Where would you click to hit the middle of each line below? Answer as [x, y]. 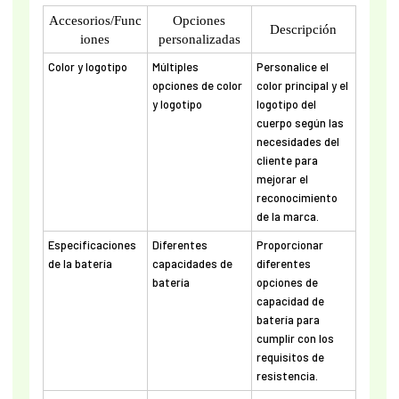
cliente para [287, 160]
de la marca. [287, 216]
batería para [288, 319]
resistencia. [287, 375]
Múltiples [175, 66]
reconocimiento [297, 197]
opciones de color [197, 85]
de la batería [80, 263]
